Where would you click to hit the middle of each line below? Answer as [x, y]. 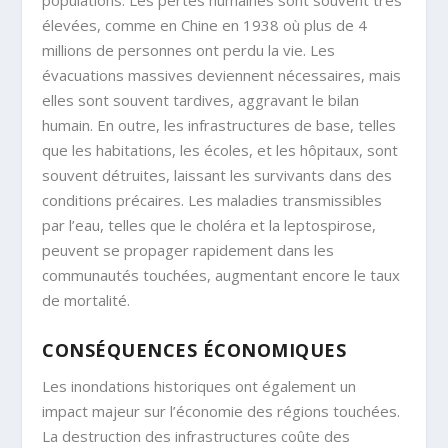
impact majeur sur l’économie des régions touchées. [221, 411]
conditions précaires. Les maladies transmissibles [212, 200]
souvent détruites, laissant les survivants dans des [217, 175]
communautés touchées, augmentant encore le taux [221, 275]
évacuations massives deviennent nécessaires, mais [222, 75]
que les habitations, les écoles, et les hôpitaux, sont [220, 150]
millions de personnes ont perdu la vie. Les [189, 50]
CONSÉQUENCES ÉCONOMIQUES [194, 350]
